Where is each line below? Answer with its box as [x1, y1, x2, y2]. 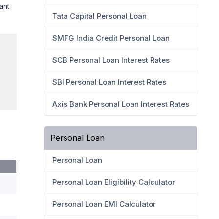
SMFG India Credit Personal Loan [52, 33, 170, 43]
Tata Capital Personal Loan [52, 11, 147, 21]
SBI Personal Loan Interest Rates [52, 77, 166, 87]
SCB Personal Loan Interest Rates [52, 55, 170, 65]
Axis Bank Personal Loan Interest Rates [52, 99, 189, 109]
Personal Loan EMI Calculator [52, 199, 156, 209]
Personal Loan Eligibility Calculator [52, 177, 175, 187]
